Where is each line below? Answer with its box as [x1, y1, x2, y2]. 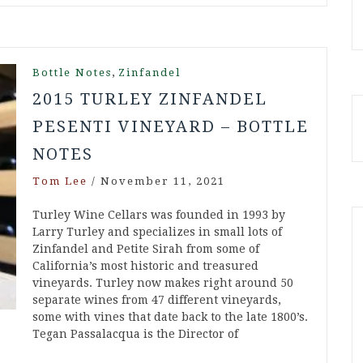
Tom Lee [32, 175, 88, 188]
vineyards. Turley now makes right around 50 [32, 276, 293, 290]
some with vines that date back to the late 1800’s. [32, 310, 308, 324]
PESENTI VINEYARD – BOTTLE [32, 117, 309, 137]
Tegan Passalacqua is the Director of [32, 327, 238, 341]
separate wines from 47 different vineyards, [32, 293, 281, 307]
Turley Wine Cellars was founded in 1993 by [32, 208, 285, 222]
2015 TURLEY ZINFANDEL [32, 89, 267, 109]
